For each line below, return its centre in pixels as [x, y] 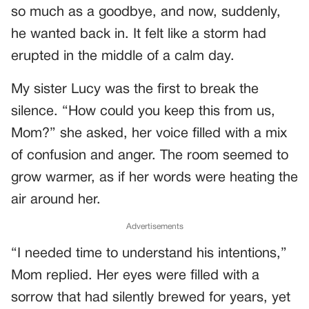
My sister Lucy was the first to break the [135, 90]
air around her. [56, 200]
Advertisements [154, 227]
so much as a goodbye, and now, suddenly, [146, 12]
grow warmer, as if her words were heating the [154, 178]
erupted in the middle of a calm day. [123, 57]
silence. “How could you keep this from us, [143, 112]
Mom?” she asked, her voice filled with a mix [149, 134]
